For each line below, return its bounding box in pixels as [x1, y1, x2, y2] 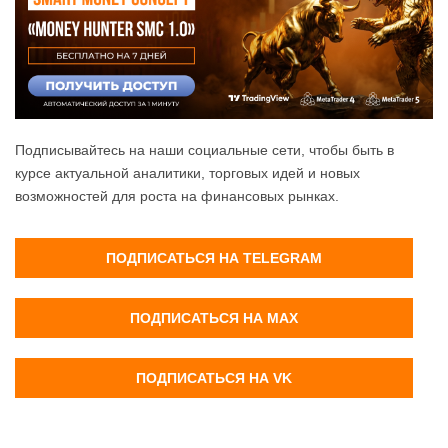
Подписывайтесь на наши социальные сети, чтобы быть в [15, 142, 394, 159]
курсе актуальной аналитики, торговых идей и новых [15, 165, 360, 182]
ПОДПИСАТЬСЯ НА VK [136, 370, 292, 387]
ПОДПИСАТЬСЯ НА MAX [130, 310, 298, 327]
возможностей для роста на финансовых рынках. [15, 188, 339, 205]
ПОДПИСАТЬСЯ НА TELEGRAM [106, 250, 322, 267]
